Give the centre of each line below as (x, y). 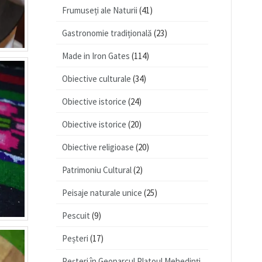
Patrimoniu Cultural (97, 170)
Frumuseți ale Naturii (100, 11)
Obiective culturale (96, 79)
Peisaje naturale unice (102, 193)
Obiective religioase (98, 147)
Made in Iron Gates (96, 56)
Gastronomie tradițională (107, 33)
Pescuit (76, 216)
